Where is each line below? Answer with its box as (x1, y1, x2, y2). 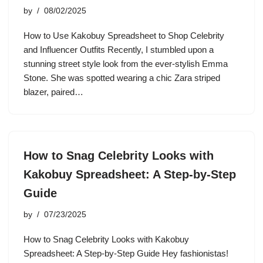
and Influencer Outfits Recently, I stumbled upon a (23, 45, 214, 55)
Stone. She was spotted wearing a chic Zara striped (23, 73, 220, 83)
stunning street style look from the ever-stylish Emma (23, 59, 228, 69)
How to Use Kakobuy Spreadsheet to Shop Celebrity (23, 31, 224, 41)
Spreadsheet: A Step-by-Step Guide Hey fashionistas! (23, 248, 228, 258)
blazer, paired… (23, 87, 86, 97)
